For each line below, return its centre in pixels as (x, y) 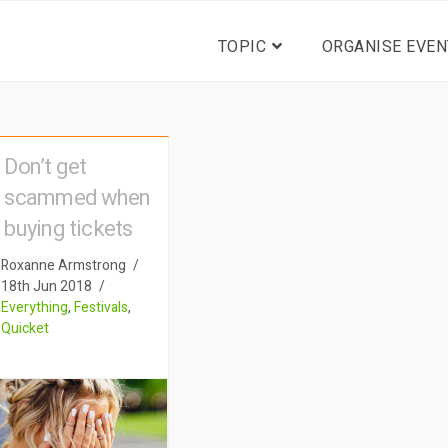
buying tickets (68, 228)
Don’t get (45, 166)
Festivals (101, 307)
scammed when (77, 197)
